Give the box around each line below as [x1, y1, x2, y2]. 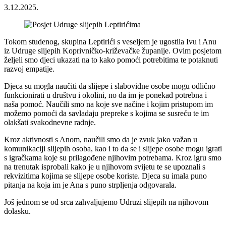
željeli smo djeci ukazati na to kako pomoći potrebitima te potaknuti [4, 55, 218, 64]
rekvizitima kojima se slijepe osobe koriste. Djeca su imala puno [4, 171, 207, 180]
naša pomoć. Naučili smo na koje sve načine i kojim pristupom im [4, 99, 213, 108]
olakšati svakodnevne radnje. [4, 118, 96, 127]
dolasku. [4, 206, 31, 215]
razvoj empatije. [4, 64, 54, 73]
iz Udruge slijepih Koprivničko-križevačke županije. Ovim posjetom [4, 46, 221, 55]
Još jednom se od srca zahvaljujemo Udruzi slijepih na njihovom [4, 197, 208, 206]
